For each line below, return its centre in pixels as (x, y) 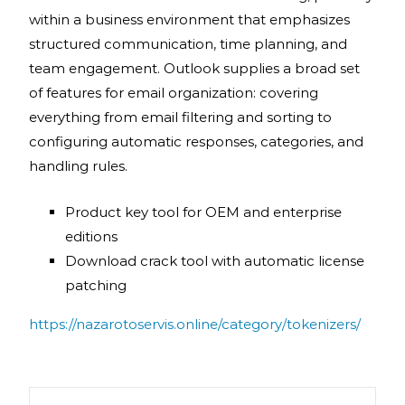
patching (96, 285)
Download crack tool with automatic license (215, 261)
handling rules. (78, 166)
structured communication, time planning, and (188, 44)
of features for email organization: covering (174, 93)
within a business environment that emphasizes (189, 19)
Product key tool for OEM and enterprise (203, 212)
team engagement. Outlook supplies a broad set (194, 68)
